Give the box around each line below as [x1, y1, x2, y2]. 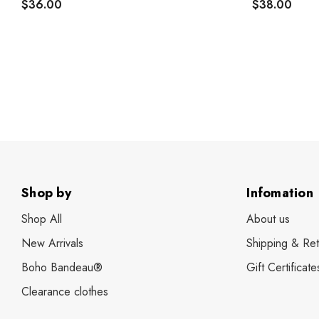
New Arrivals [21, 234, 83, 251]
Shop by [21, 183, 71, 202]
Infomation [246, 183, 313, 202]
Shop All [21, 210, 62, 227]
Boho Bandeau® [21, 258, 103, 276]
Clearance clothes [21, 283, 108, 300]
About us [246, 210, 291, 227]
